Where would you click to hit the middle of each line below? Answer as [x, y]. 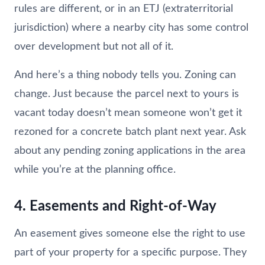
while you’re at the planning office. [95, 169]
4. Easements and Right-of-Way [115, 206]
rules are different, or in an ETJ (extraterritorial [124, 9]
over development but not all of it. [94, 46]
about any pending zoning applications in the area [130, 151]
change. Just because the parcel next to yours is [127, 94]
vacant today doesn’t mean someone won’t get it [128, 113]
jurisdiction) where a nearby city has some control [131, 28]
